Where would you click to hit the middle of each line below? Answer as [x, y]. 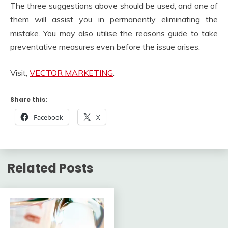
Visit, [20, 73]
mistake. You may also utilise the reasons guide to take [114, 33]
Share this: [29, 100]
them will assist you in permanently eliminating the [114, 20]
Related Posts [50, 168]
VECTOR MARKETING [71, 73]
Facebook [48, 117]
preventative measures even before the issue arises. [105, 47]
